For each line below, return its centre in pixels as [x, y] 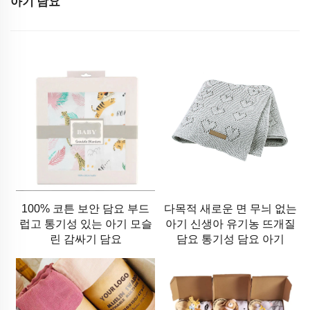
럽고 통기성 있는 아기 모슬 [85, 224]
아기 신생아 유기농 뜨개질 [230, 224]
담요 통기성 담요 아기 [230, 239]
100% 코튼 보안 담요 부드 [86, 208]
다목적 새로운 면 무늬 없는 [230, 208]
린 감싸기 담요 [85, 239]
